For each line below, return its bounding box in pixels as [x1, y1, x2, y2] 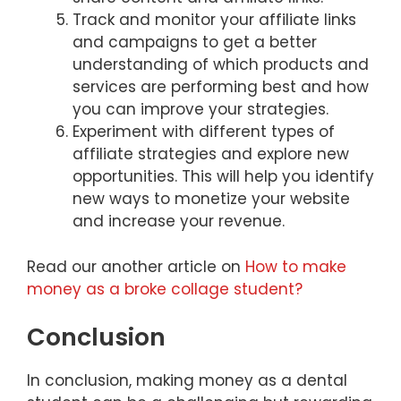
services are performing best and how [73, 76, 369, 98]
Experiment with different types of [73, 121, 335, 143]
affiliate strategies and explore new [73, 143, 349, 166]
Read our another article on [27, 255, 245, 277]
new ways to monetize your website [73, 188, 350, 210]
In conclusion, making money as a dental [27, 370, 347, 392]
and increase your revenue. [73, 210, 285, 233]
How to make [245, 255, 346, 277]
